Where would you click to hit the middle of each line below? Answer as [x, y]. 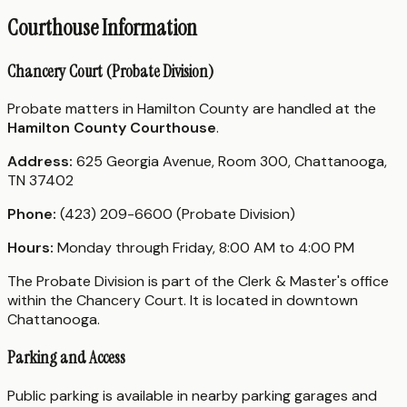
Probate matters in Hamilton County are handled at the [192, 109]
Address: [40, 162]
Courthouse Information [102, 27]
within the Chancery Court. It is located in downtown [183, 301]
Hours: [30, 248]
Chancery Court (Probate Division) [110, 71]
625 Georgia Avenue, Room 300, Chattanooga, [230, 162]
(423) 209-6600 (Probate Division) [176, 214]
